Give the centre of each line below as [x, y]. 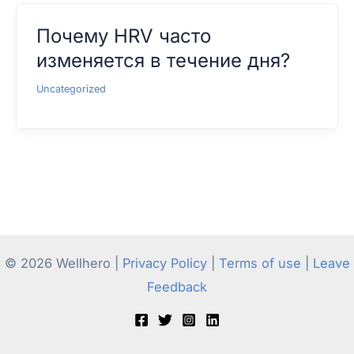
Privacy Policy [164, 263]
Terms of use [260, 263]
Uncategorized [71, 88]
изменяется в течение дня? [163, 60]
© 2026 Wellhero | [63, 263]
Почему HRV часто [123, 36]
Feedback [177, 287]
